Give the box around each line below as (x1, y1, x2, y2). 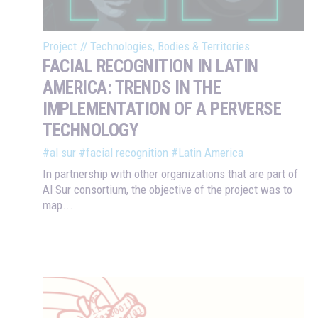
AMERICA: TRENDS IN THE (43, 77, 221, 98)
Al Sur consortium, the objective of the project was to (43, 182, 292, 197)
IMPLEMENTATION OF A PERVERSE (43, 98, 281, 119)
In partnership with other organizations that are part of (43, 166, 298, 181)
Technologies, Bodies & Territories (90, 38, 250, 53)
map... (43, 197, 73, 212)
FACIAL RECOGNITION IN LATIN (43, 55, 258, 77)
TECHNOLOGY (43, 119, 138, 141)
